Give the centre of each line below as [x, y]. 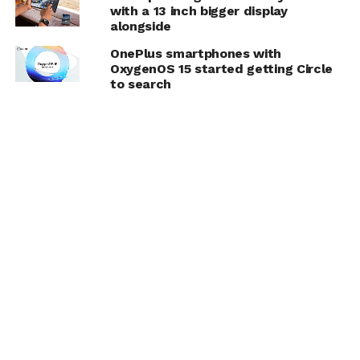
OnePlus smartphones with [196, 54]
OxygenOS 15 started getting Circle [221, 69]
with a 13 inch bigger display [198, 11]
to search [140, 84]
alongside [140, 27]
